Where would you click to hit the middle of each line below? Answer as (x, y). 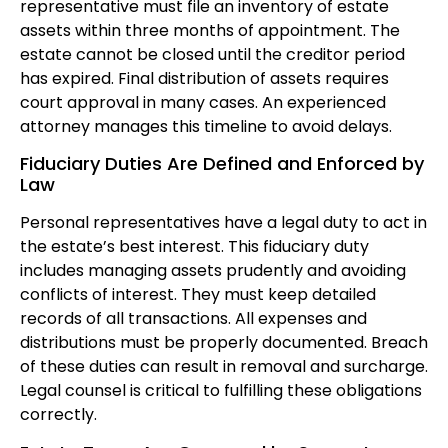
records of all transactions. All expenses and (193, 319)
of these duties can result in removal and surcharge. (224, 367)
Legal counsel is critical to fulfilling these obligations (221, 391)
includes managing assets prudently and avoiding (213, 271)
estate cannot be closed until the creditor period (212, 55)
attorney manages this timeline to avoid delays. (206, 127)
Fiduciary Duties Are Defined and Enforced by (222, 164)
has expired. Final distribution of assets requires (204, 79)
